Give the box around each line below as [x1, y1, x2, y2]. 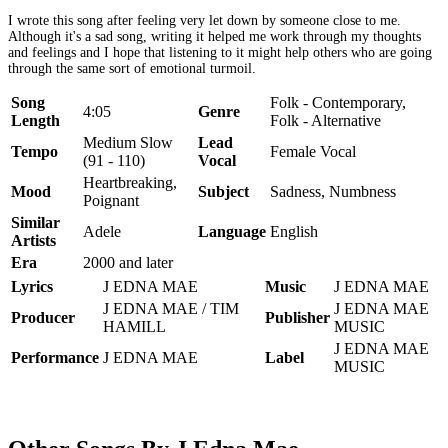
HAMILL [103, 317, 166, 335]
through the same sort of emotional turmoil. [8, 60, 256, 76]
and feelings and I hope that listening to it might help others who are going [8, 44, 432, 60]
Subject [198, 182, 249, 200]
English [270, 222, 318, 240]
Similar [11, 213, 60, 231]
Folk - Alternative [270, 111, 381, 129]
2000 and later [83, 253, 173, 271]
